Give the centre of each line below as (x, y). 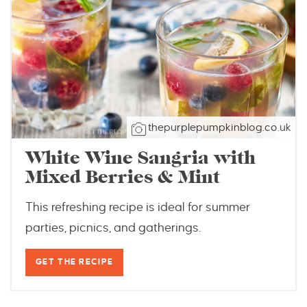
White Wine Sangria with (140, 158)
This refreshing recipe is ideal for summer (138, 207)
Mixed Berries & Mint (123, 177)
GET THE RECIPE (75, 262)
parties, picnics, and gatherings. (113, 228)
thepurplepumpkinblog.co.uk (220, 127)
